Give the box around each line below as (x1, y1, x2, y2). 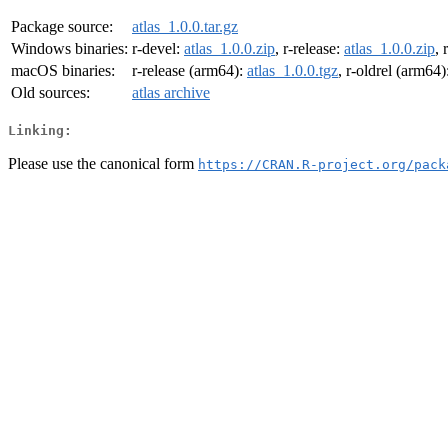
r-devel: (132, 40, 184, 58)
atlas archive (132, 84, 210, 102)
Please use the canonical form (8, 154, 198, 172)
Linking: (8, 122, 72, 138)
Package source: (11, 18, 113, 36)
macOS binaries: (11, 62, 115, 80)
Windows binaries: (11, 40, 128, 58)
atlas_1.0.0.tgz (247, 62, 338, 80)
